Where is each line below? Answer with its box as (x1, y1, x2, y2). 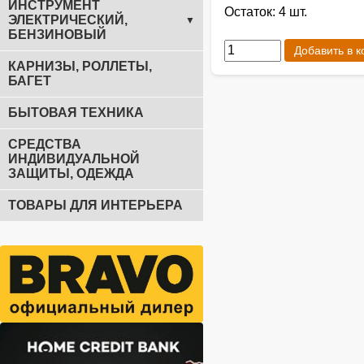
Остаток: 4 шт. (224, 5, 307, 19)
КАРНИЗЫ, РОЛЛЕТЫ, (8, 59, 152, 73)
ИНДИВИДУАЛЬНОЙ (8, 152, 140, 166)
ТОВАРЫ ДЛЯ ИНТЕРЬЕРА (8, 198, 183, 212)
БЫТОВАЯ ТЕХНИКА (8, 106, 144, 119)
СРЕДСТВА (8, 137, 81, 151)
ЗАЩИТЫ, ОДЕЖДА (8, 167, 134, 180)
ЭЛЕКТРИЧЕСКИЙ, (8, 13, 128, 27)
